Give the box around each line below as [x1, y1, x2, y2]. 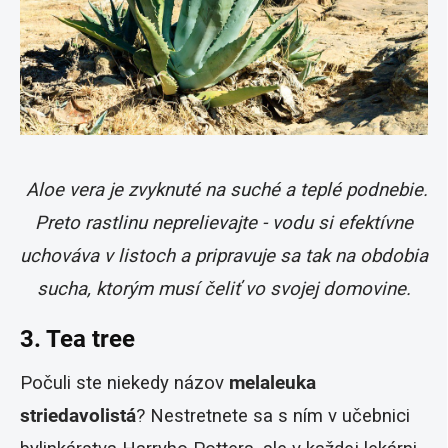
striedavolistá [20, 405, 136, 428]
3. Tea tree [20, 325, 135, 354]
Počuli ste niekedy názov [20, 372, 229, 395]
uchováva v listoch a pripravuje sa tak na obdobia [20, 245, 428, 268]
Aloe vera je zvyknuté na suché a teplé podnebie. [25, 179, 428, 202]
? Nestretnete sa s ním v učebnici [136, 405, 410, 428]
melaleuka [229, 372, 316, 395]
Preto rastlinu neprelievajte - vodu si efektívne [35, 212, 413, 235]
